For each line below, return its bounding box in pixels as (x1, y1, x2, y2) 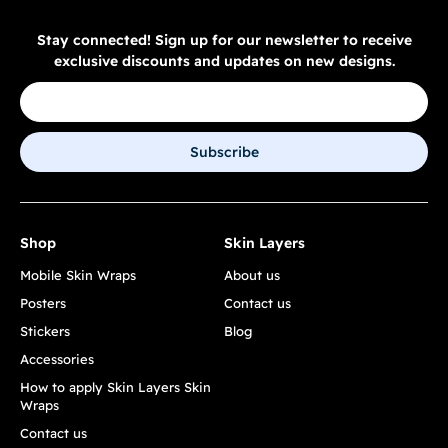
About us (224, 267, 280, 284)
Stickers (20, 323, 70, 340)
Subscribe (189, 143, 259, 162)
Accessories (20, 351, 94, 368)
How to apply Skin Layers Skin (20, 379, 211, 396)
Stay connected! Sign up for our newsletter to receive (36, 31, 412, 50)
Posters (20, 295, 66, 312)
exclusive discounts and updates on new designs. (53, 52, 395, 71)
